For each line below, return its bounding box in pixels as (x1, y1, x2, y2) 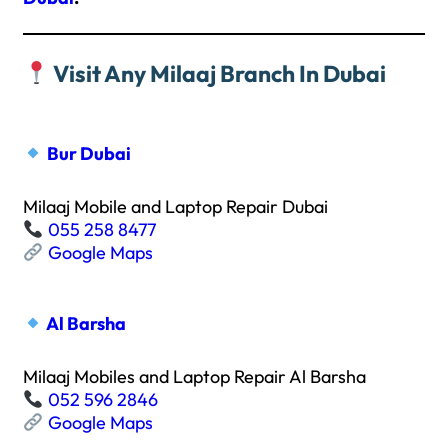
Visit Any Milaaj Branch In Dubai (53, 58, 387, 88)
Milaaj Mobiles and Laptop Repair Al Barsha (23, 364, 366, 388)
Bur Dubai (43, 141, 131, 165)
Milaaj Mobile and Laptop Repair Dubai (23, 194, 328, 218)
